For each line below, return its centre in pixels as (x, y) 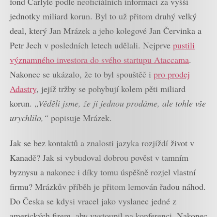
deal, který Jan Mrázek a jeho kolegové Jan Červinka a (106, 30)
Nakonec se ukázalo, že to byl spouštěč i (82, 74)
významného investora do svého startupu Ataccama (99, 59)
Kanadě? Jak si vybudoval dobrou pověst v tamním (99, 158)
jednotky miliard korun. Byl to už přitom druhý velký (103, 16)
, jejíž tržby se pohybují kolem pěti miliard (111, 88)
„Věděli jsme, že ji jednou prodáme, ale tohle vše (120, 103)
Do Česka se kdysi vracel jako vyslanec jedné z (93, 201)
